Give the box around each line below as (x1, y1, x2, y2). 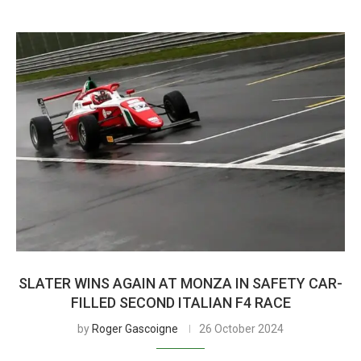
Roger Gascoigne (92, 322, 178, 335)
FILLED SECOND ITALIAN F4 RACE (70, 294, 291, 311)
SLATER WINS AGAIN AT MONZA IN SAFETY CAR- (19, 275, 342, 292)
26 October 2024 (199, 322, 284, 335)
